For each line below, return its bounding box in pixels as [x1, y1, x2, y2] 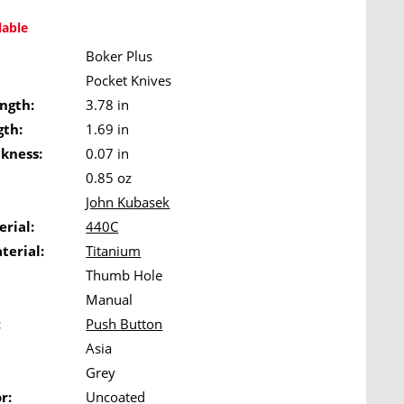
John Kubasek [86, 193, 170, 211]
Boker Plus [86, 47, 153, 65]
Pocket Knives [86, 71, 172, 89]
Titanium [86, 242, 142, 260]
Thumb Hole [86, 266, 163, 284]
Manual [86, 290, 133, 308]
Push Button [86, 315, 163, 333]
